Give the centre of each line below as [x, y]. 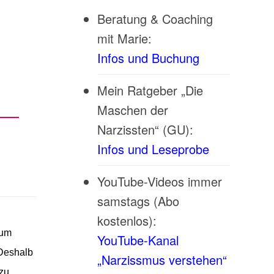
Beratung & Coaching [155, 18]
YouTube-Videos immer [159, 181]
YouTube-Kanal [138, 240]
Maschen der [132, 109]
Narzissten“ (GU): [145, 129]
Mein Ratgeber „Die [150, 90]
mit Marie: [124, 38]
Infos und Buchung [150, 57]
